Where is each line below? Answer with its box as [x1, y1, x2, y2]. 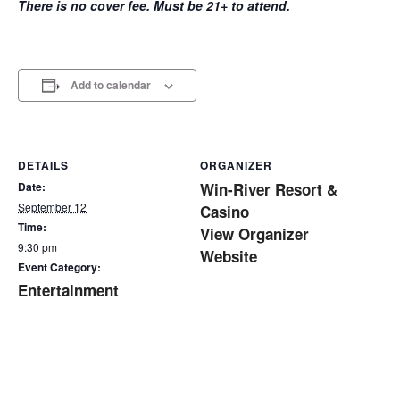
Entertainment [18, 279, 119, 302]
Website [200, 246, 257, 268]
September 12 [18, 199, 87, 215]
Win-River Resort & [200, 179, 337, 201]
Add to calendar [70, 77, 151, 94]
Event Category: [18, 259, 101, 276]
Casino [200, 201, 249, 223]
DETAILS [18, 157, 69, 174]
